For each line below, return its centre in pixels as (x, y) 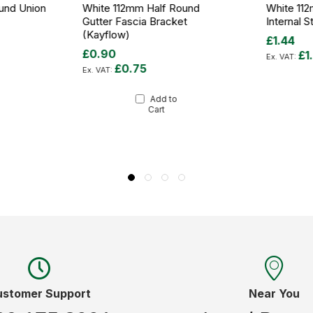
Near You (274, 293)
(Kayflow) (107, 34)
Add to (163, 99)
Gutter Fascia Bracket (135, 21)
